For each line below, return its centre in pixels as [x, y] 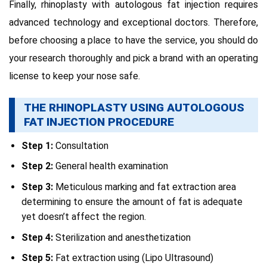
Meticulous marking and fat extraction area [144, 187]
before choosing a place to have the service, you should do [133, 41]
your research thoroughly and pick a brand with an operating [133, 58]
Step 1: [37, 145]
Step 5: [38, 258]
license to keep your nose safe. [74, 76]
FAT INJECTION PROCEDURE [99, 122]
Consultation [80, 145]
